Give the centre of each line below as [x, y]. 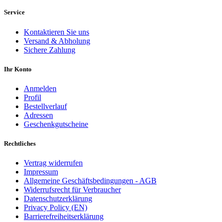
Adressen [38, 115]
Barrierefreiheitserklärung [64, 217]
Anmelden [40, 88]
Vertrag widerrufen [53, 163]
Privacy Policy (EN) [55, 208]
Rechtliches [20, 144]
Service [14, 12]
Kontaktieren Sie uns [56, 32]
